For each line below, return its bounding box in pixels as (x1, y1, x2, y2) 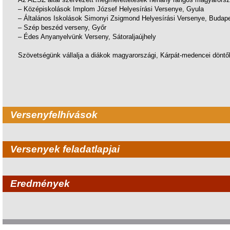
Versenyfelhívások (10, 109, 98, 120)
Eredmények (10, 178, 70, 189)
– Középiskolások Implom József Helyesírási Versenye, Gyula (18, 5, 204, 13)
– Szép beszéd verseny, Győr (18, 24, 106, 31)
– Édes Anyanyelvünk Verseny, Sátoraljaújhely (18, 33, 156, 41)
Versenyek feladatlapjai (10, 144, 120, 155)
